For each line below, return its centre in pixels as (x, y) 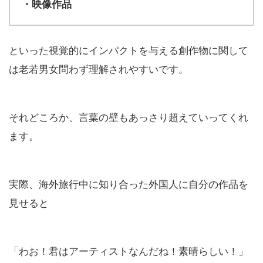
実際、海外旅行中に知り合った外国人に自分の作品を (129, 183)
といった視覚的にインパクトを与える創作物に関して (129, 49)
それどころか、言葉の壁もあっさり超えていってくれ (129, 116)
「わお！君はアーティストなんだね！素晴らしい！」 (129, 250)
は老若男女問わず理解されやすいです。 (99, 68)
